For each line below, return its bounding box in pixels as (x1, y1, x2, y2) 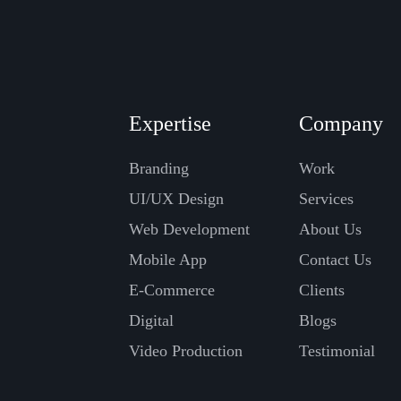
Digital (129, 311, 174, 329)
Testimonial (299, 342, 375, 360)
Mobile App (129, 251, 207, 269)
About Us (299, 220, 362, 238)
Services (299, 190, 354, 208)
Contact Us (299, 251, 371, 269)
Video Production (129, 342, 243, 360)
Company (299, 112, 383, 135)
